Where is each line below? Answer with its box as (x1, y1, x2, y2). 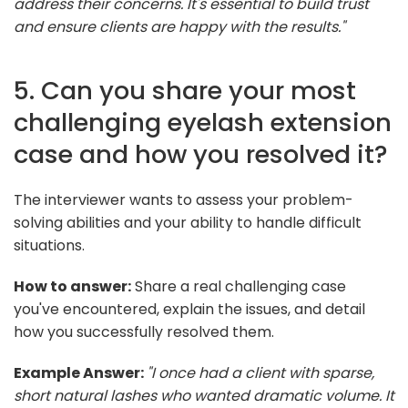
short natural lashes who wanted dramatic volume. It (14, 384, 394, 406)
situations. (14, 234, 85, 256)
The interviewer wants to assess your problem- (14, 189, 353, 210)
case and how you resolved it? (14, 136, 388, 172)
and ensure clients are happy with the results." (14, 15, 345, 37)
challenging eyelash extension (14, 104, 392, 140)
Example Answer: (14, 362, 147, 383)
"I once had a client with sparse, (147, 362, 374, 383)
